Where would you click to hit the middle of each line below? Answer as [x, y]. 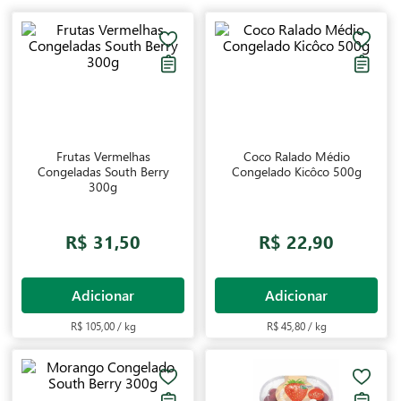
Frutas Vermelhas [103, 156]
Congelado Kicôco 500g [296, 171]
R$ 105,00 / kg [103, 325]
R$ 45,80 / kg [296, 325]
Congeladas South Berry [103, 171]
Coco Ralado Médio [296, 156]
